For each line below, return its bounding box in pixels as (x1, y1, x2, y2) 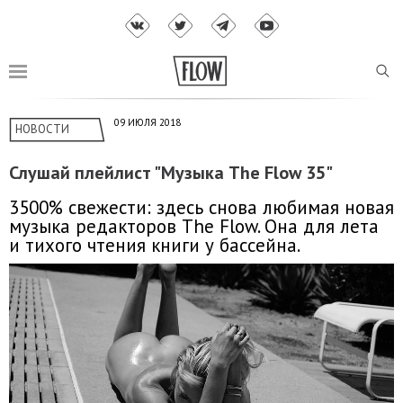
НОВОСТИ (15, 121, 69, 138)
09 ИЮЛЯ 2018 (114, 116, 181, 130)
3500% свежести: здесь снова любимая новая (9, 194, 394, 219)
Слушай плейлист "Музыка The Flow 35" (9, 161, 333, 185)
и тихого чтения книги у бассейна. (9, 232, 300, 257)
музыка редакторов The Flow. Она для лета (9, 213, 379, 238)
